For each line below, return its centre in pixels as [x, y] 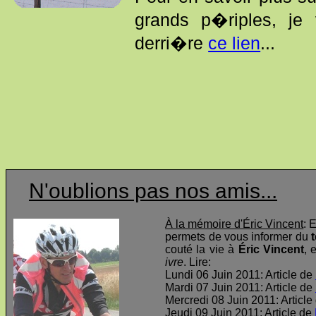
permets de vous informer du [238, 237]
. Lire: [197, 262]
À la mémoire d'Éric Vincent [235, 224]
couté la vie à [202, 250]
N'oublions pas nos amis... [153, 190]
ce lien [235, 44]
